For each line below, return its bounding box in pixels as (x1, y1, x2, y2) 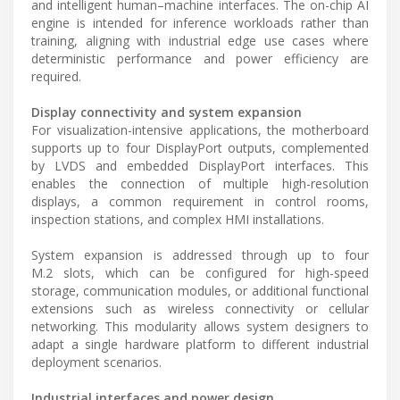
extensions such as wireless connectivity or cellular (31, 300, 369, 318)
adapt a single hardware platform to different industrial (31, 336, 369, 354)
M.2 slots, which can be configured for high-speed (31, 264, 369, 282)
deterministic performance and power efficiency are (31, 50, 369, 68)
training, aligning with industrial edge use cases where (31, 32, 369, 50)
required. (31, 68, 81, 86)
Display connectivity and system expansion (31, 104, 302, 121)
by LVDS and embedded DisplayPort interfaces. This (31, 157, 369, 175)
